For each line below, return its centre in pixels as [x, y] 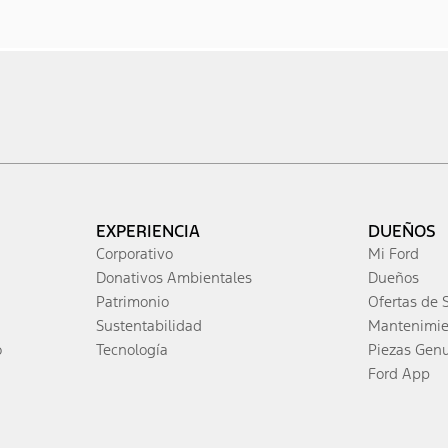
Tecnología [132, 350]
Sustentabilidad [149, 326]
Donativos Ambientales [174, 278]
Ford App [399, 374]
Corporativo [134, 254]
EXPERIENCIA [148, 231]
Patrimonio [132, 302]
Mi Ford [393, 254]
